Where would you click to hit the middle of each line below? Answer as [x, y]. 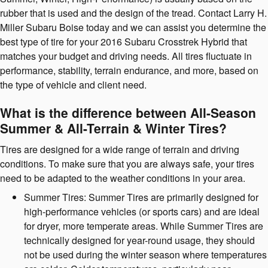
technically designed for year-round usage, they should [139, 240]
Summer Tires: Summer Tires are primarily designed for [141, 197]
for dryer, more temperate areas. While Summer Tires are [144, 226]
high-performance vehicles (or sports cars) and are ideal [142, 211]
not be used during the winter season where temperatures [145, 254]
